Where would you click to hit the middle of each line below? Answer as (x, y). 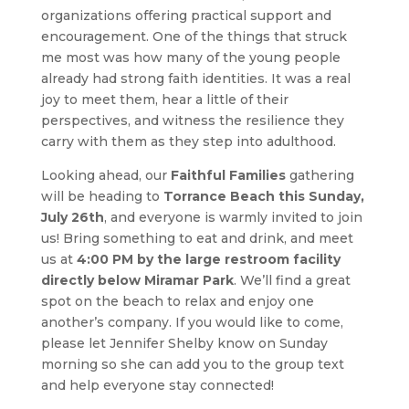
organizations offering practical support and (186, 15)
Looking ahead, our (105, 175)
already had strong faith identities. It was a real (195, 78)
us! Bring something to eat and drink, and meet (197, 238)
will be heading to (102, 196)
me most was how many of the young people (190, 57)
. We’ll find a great (292, 280)
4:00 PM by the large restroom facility (208, 259)
